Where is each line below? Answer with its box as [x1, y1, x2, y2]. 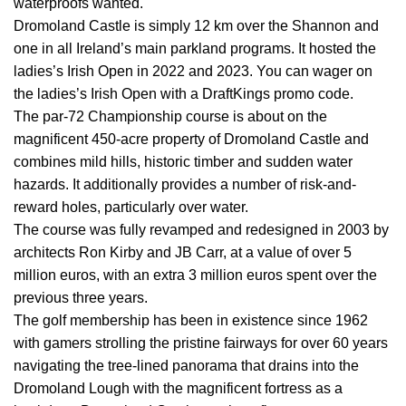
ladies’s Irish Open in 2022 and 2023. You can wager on [14, 63, 372, 80]
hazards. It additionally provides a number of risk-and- [14, 177, 356, 193]
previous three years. [14, 290, 148, 306]
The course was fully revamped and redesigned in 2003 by [14, 222, 389, 238]
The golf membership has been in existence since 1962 [14, 313, 368, 329]
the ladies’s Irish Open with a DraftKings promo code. [14, 86, 353, 102]
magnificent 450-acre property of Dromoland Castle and [14, 131, 369, 148]
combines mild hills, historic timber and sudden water [14, 154, 353, 170]
